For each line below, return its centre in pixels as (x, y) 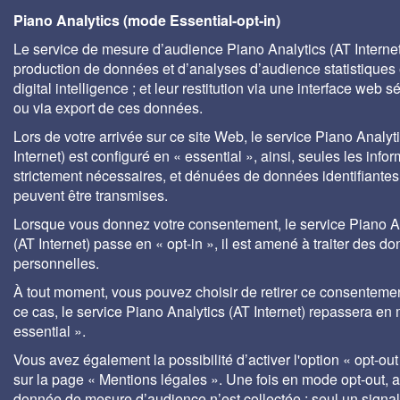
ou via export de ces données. (108, 108)
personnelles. (56, 263)
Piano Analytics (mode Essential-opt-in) (147, 20)
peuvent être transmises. (91, 195)
